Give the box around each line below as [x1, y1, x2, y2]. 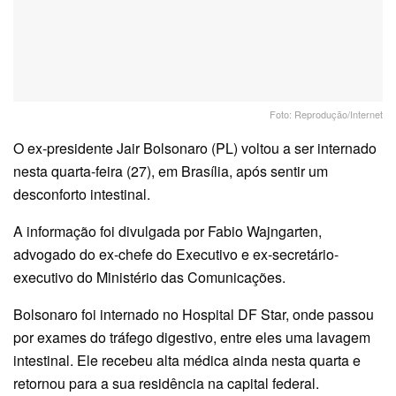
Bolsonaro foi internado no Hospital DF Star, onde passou [13, 304, 374, 325]
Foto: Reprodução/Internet [270, 107, 383, 122]
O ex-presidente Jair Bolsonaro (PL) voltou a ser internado [13, 138, 377, 159]
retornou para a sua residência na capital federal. [13, 373, 319, 394]
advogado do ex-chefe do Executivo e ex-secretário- [13, 244, 339, 265]
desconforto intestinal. [13, 184, 150, 205]
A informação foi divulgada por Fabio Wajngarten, [13, 221, 322, 242]
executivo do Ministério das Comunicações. [13, 267, 289, 288]
